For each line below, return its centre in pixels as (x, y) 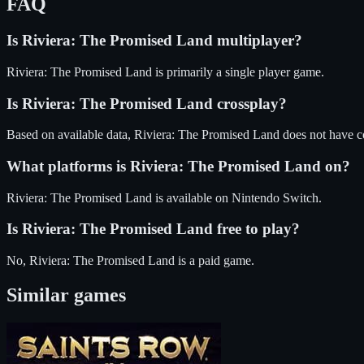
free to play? (256, 229)
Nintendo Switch (275, 197)
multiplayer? (258, 41)
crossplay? (250, 103)
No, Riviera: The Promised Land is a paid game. (130, 261)
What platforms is (68, 166)
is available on (192, 197)
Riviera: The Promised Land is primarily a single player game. (165, 71)
